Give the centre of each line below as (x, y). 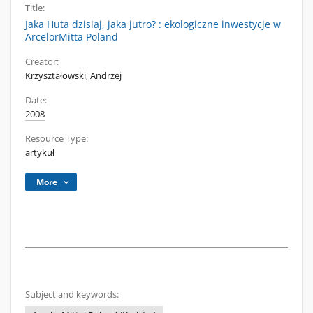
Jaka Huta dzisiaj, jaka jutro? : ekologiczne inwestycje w (153, 24)
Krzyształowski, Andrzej (73, 76)
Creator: (42, 62)
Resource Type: (57, 139)
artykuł (40, 153)
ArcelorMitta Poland (72, 37)
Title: (35, 8)
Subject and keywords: (72, 294)
